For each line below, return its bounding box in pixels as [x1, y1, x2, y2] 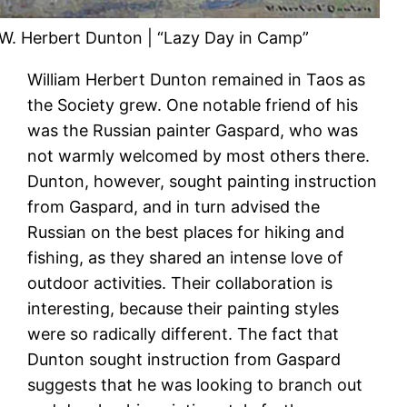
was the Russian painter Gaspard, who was [27, 120, 359, 140]
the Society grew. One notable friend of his [27, 94, 359, 114]
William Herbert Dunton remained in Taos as [27, 69, 366, 89]
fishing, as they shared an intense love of [27, 247, 344, 267]
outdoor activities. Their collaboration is [27, 273, 333, 293]
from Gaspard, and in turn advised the [27, 196, 321, 216]
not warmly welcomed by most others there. [27, 145, 371, 165]
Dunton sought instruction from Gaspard [27, 349, 342, 369]
